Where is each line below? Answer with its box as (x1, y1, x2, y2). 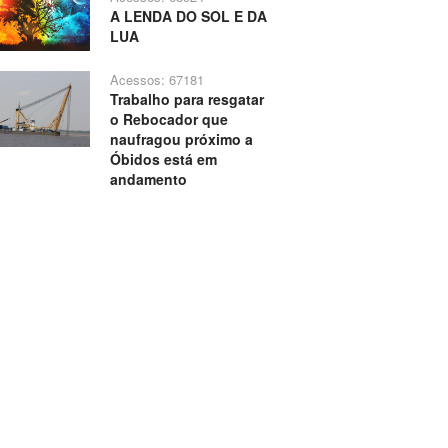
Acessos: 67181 (109, 70, 204, 90)
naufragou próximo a (109, 129, 253, 150)
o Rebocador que (109, 109, 228, 130)
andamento (109, 169, 187, 190)
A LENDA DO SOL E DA (109, 6, 267, 27)
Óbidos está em (109, 149, 217, 170)
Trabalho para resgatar (109, 89, 264, 110)
